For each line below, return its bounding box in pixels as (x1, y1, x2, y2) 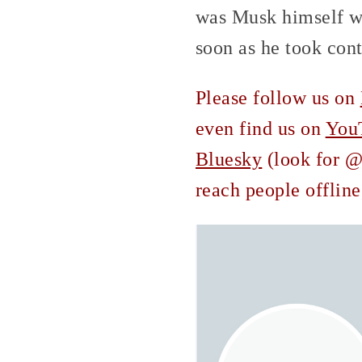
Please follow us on (196, 86, 360, 108)
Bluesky (196, 148, 263, 170)
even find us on (196, 117, 326, 139)
